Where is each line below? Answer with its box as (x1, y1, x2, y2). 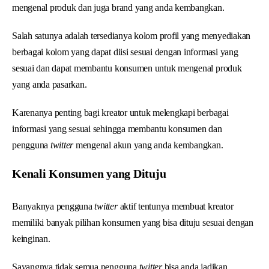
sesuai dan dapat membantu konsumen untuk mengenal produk (12, 62, 242, 73)
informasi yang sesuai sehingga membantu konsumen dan (12, 123, 222, 134)
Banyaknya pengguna (12, 201, 92, 211)
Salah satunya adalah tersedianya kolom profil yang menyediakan (12, 30, 251, 41)
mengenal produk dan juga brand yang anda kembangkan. (12, 2, 225, 13)
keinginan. (12, 233, 50, 244)
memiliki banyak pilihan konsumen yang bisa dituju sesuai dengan (12, 217, 253, 228)
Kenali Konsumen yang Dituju (12, 166, 166, 180)
